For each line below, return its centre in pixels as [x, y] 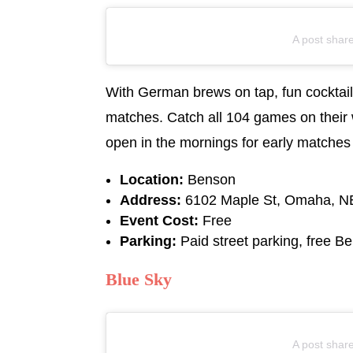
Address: [153, 200]
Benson [210, 179]
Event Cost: [160, 220]
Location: [152, 179]
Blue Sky [139, 279]
